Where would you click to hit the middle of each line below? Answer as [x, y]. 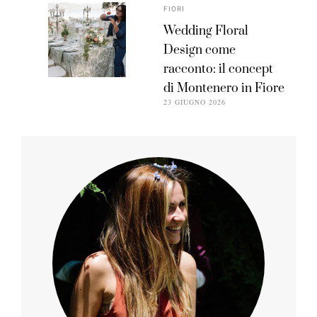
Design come [200, 51]
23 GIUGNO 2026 [195, 102]
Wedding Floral [206, 31]
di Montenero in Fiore [224, 89]
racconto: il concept [219, 70]
